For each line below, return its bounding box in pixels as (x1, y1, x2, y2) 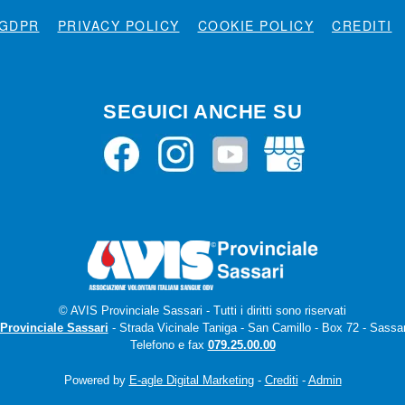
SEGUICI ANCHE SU (103, 100, 302, 124)
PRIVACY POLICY (57, 16, 180, 35)
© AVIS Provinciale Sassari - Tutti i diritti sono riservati (59, 304, 346, 317)
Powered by (63, 373, 129, 387)
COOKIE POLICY (197, 16, 314, 35)
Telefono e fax (129, 338, 208, 352)
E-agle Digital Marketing (128, 373, 254, 387)
